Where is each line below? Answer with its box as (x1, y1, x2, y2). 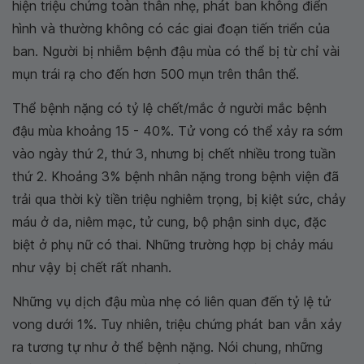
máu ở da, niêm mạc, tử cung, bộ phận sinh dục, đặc (12, 214, 327, 230)
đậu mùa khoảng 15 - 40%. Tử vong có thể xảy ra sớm (12, 123, 343, 139)
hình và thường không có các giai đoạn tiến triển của (12, 20, 330, 37)
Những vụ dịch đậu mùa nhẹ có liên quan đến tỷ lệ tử (12, 293, 331, 310)
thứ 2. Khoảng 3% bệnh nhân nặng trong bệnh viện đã (12, 168, 339, 184)
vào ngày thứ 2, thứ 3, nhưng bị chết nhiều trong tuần (12, 145, 336, 162)
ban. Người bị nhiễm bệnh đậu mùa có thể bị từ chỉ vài (12, 43, 340, 59)
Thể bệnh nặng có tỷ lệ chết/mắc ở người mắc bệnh (12, 100, 327, 116)
